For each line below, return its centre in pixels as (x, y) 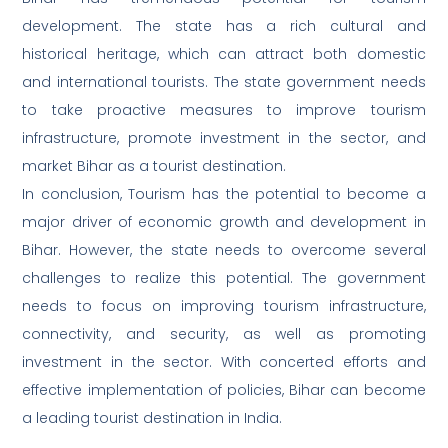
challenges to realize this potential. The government (224, 278)
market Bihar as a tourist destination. (154, 166)
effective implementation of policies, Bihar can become (224, 390)
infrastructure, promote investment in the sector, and (224, 138)
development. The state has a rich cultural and (224, 26)
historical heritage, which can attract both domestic (224, 54)
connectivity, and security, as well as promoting (224, 334)
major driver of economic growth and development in (224, 222)
